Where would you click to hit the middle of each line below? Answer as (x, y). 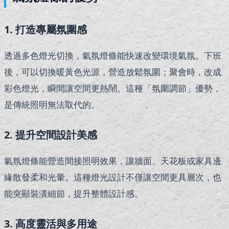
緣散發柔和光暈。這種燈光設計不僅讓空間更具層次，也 (113, 177)
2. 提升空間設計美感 (51, 135)
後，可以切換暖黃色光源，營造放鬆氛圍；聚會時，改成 (113, 72)
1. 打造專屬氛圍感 (45, 30)
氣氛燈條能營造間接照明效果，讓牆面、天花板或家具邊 (113, 161)
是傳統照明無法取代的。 (52, 105)
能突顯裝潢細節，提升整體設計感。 (74, 194)
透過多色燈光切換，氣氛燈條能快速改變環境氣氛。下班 (113, 56)
